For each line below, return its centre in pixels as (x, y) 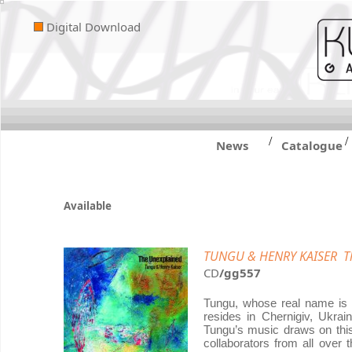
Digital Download (92, 27)
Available (88, 206)
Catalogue (312, 145)
